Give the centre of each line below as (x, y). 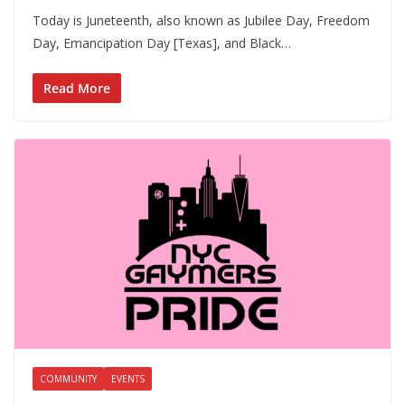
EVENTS (128, 378)
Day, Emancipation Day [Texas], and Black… (162, 43)
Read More (77, 89)
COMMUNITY (68, 378)
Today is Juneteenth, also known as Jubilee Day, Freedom (201, 21)
